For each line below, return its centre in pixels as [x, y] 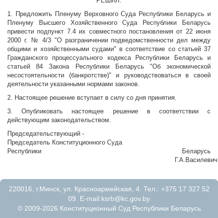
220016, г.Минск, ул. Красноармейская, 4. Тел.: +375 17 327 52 [109, 189]
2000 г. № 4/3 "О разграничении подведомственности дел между [109, 40]
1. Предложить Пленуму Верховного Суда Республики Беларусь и [109, 14]
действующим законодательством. [59, 120]
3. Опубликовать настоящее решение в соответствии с [109, 111]
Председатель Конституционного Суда [65, 143]
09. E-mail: [85, 199]
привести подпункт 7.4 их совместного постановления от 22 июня [109, 32]
